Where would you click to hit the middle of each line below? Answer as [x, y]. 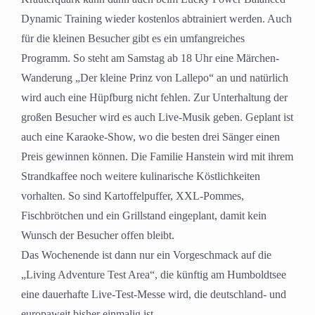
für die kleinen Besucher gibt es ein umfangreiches [133, 39]
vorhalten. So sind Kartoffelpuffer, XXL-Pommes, [133, 196]
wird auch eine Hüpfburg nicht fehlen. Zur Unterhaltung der [154, 98]
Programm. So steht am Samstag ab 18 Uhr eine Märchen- [150, 58]
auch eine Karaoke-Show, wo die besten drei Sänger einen [150, 137]
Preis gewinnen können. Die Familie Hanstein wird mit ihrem [157, 157]
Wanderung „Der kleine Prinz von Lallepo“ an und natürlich [155, 78]
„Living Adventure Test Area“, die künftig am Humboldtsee [154, 275]
